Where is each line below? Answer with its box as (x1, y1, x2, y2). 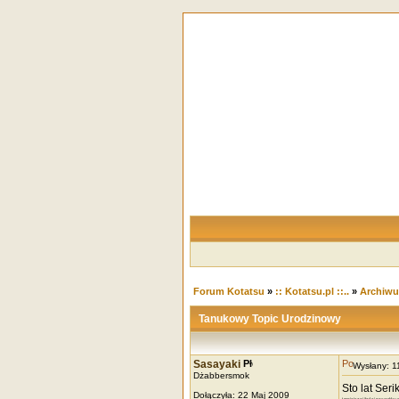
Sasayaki (192, 358, 240, 370)
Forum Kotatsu (192, 286, 265, 297)
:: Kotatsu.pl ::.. (274, 286, 349, 297)
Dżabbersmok (192, 370, 249, 380)
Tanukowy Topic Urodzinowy (192, 313, 341, 325)
